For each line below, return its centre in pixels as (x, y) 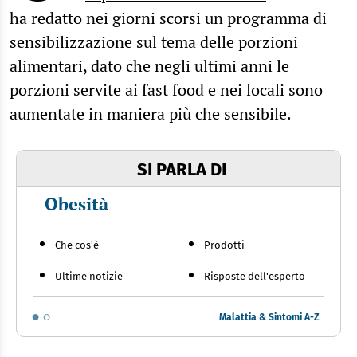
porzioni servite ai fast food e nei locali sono (166, 90)
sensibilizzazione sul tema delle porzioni (154, 42)
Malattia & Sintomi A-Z (270, 317)
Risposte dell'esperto (254, 277)
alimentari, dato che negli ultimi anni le (149, 66)
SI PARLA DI (181, 170)
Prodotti (224, 245)
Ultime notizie (89, 277)
